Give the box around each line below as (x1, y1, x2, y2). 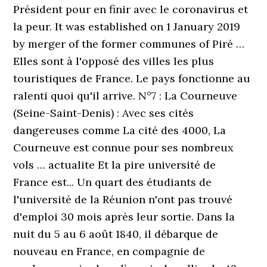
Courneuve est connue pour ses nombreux (13, 141, 234, 154)
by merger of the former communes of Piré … (13, 37, 245, 51)
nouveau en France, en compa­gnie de (13, 244, 206, 258)
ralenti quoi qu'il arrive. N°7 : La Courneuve (13, 89, 238, 103)
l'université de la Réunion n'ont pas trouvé (13, 193, 233, 206)
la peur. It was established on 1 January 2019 (13, 20, 241, 33)
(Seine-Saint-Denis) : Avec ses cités (13, 106, 194, 120)
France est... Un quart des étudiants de (13, 175, 212, 189)
